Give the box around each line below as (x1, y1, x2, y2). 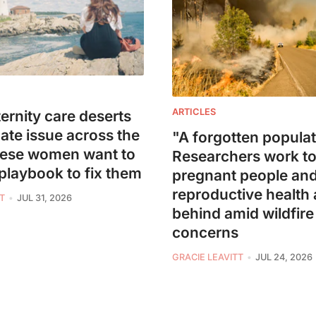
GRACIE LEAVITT (172, 251, 243, 262)
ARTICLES (172, 106, 216, 117)
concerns (172, 223, 238, 241)
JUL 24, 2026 (255, 251, 312, 262)
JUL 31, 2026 (16, 193, 72, 204)
